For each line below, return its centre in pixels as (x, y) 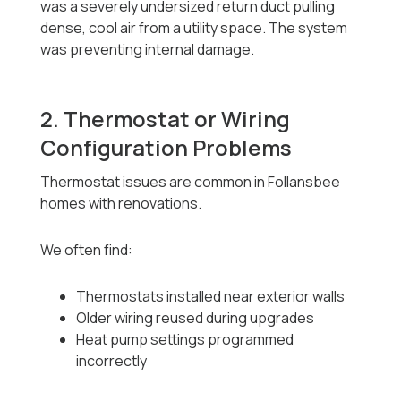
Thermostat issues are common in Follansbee (191, 182)
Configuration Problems (166, 148)
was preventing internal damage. (148, 50)
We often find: (87, 250)
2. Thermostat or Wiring (166, 119)
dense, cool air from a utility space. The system (194, 28)
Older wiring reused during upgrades (196, 318)
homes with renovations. (121, 204)
